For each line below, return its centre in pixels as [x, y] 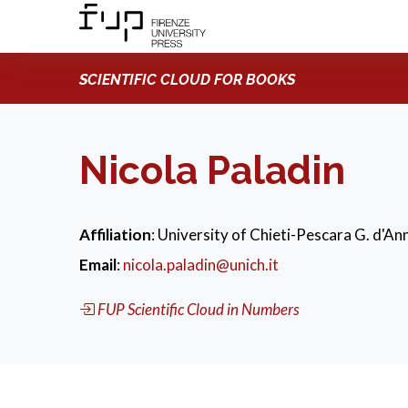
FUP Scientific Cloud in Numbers [199, 309]
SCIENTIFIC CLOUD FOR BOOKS [187, 80]
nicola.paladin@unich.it [201, 265]
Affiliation [115, 235]
